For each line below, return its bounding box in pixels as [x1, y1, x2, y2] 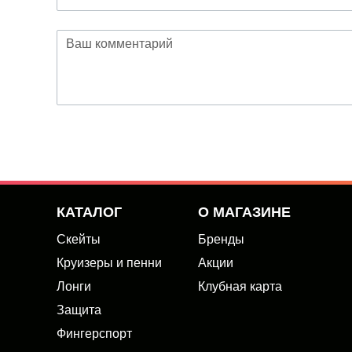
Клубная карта [198, 280, 282, 293]
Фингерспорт [57, 327, 132, 340]
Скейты [57, 233, 101, 246]
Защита [57, 303, 101, 317]
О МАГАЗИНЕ [198, 204, 291, 220]
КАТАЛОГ [57, 204, 122, 220]
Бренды [198, 233, 244, 246]
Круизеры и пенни [57, 256, 162, 269]
